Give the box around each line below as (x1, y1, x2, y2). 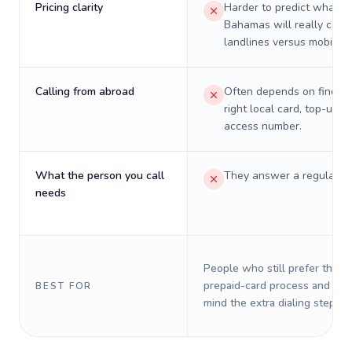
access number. (224, 119, 302, 134)
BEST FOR (35, 280, 93, 292)
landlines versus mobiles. (224, 35, 350, 49)
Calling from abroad (35, 84, 134, 99)
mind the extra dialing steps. (203, 295, 343, 310)
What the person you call (35, 168, 164, 183)
